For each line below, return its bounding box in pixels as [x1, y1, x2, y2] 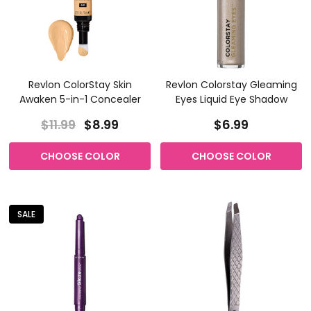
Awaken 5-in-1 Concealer [19, 92, 141, 106]
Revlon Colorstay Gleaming [165, 77, 297, 92]
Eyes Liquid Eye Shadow [175, 92, 287, 106]
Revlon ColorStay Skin [28, 77, 132, 92]
